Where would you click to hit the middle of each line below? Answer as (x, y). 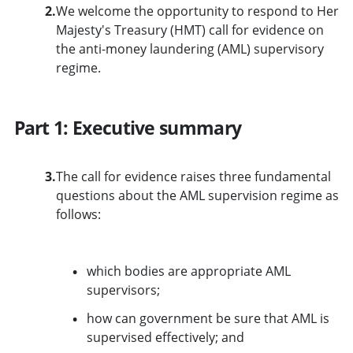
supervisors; (123, 290)
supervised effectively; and (165, 337)
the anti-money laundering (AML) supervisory (190, 48)
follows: (78, 214)
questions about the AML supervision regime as (197, 195)
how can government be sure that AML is (208, 318)
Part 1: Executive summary (128, 127)
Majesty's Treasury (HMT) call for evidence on (190, 30)
